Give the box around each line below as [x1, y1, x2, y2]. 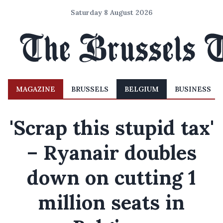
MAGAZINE [16, 85, 55, 94]
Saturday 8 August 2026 [71, 8, 152, 17]
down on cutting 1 [27, 165, 196, 190]
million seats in [38, 190, 185, 215]
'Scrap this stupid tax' [9, 115, 214, 140]
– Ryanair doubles [26, 140, 197, 165]
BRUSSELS [71, 85, 109, 94]
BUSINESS [175, 85, 211, 94]
